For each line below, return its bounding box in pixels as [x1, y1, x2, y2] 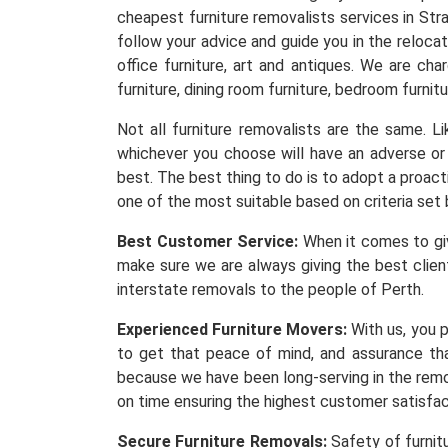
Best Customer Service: [117, 232, 299, 251]
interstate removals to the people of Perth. [117, 280, 424, 299]
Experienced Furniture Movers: [117, 320, 348, 339]
